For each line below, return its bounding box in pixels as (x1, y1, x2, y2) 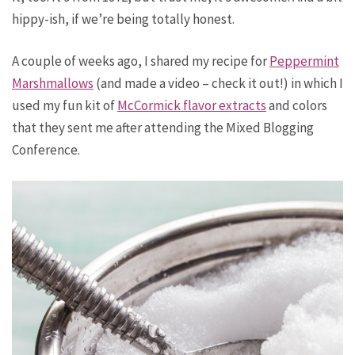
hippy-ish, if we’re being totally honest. (12, 10, 235, 28)
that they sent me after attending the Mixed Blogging (12, 119, 314, 136)
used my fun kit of (12, 97, 117, 114)
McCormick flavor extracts (117, 97, 266, 114)
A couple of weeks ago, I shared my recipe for (12, 52, 269, 70)
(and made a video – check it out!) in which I (94, 74, 343, 92)
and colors (266, 97, 327, 114)
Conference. (12, 141, 80, 158)
